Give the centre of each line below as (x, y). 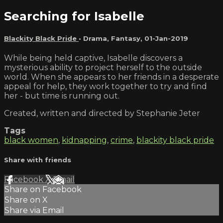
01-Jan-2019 (166, 38)
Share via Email (34, 211)
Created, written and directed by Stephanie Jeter (102, 113)
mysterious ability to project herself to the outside (103, 67)
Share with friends (38, 160)
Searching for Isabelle (74, 16)
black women (31, 140)
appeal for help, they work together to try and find (106, 86)
